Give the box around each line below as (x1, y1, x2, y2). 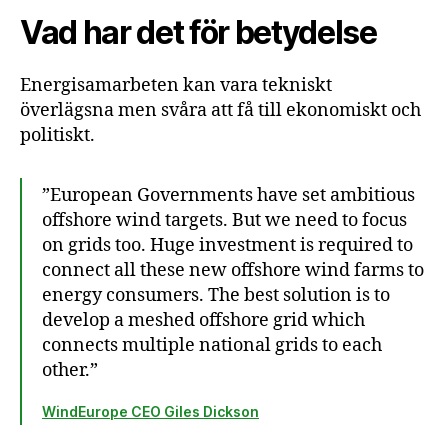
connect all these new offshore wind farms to (42, 258, 424, 282)
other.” (42, 358, 98, 382)
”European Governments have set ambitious (42, 183, 415, 207)
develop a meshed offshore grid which (42, 308, 365, 332)
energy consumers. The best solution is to (42, 283, 390, 307)
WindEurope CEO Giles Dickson (42, 402, 259, 420)
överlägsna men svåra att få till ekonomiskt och (20, 98, 421, 122)
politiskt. (20, 123, 95, 147)
